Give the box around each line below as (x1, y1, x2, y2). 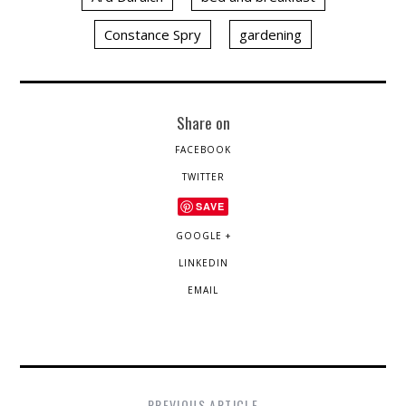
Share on (176, 111, 230, 135)
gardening (239, 25, 302, 44)
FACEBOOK (175, 143, 231, 157)
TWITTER (181, 170, 225, 184)
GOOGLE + (175, 229, 231, 243)
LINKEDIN (178, 256, 228, 270)
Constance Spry (104, 25, 201, 44)
